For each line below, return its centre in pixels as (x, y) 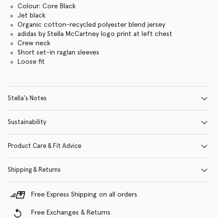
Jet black (31, 16)
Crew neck (34, 43)
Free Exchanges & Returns (71, 213)
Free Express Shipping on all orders (84, 195)
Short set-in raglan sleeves (58, 53)
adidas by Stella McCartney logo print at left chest (95, 34)
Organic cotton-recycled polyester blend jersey (91, 25)
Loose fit (31, 62)
